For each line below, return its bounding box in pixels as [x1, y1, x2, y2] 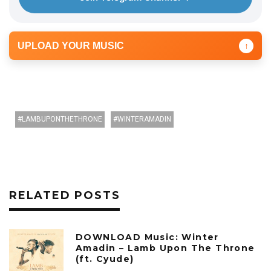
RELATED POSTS [9, 189, 120, 203]
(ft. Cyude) [76, 253, 134, 265]
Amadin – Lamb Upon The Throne [76, 243, 255, 254]
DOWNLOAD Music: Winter [76, 232, 219, 243]
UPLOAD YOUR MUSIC [18, 41, 124, 51]
